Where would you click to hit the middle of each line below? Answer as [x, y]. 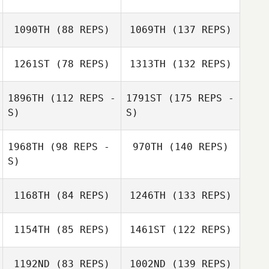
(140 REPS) [195, 147]
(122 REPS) [198, 230]
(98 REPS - [77, 147]
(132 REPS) [198, 64]
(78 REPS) [80, 64]
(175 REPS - [198, 98]
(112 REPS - [80, 98]
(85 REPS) [80, 230]
